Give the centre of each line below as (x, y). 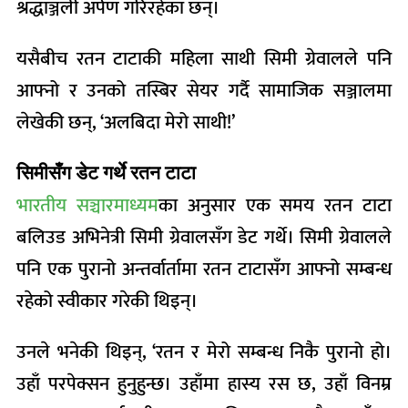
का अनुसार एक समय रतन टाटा (275, 205)
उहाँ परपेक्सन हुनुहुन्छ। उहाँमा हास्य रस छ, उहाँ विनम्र (204, 384)
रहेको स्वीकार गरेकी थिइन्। (107, 301)
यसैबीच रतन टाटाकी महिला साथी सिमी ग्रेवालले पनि (204, 59)
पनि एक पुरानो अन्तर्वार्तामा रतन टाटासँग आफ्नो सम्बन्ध (204, 269)
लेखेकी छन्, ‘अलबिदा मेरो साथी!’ (126, 122)
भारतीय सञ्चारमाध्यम (87, 205)
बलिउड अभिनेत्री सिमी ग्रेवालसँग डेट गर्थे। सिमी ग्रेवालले (204, 237)
